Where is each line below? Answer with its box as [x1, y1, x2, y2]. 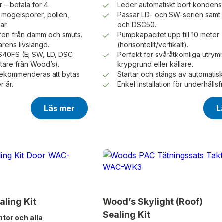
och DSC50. [117, 20, 156, 29]
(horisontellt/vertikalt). [117, 40, 188, 49]
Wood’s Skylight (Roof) [102, 196, 203, 207]
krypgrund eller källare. [117, 60, 193, 69]
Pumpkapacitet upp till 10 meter [117, 30, 219, 39]
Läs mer [43, 103, 75, 113]
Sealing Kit [102, 209, 150, 220]
